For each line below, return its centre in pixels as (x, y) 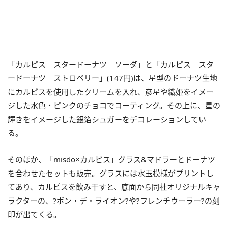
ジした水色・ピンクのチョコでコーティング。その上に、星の (114, 105)
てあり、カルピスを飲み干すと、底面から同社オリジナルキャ (114, 187)
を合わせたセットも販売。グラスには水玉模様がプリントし (111, 173)
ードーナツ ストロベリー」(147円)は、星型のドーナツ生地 (112, 78)
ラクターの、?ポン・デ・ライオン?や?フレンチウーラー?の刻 (114, 201)
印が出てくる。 (34, 214)
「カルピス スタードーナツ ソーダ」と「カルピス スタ (111, 64)
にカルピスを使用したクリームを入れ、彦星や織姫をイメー (111, 92)
